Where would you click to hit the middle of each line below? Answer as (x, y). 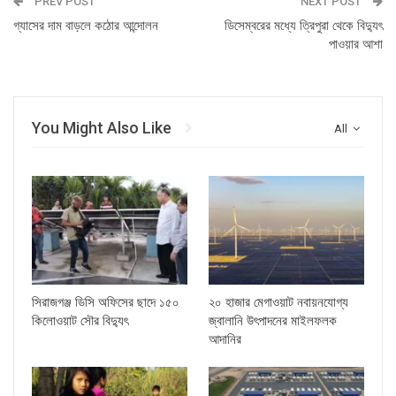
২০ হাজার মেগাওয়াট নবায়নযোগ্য (278, 302)
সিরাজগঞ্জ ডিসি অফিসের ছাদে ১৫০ (106, 302)
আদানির (225, 339)
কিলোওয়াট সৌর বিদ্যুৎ (80, 320)
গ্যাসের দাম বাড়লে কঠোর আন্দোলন (86, 26)
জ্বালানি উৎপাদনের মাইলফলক (273, 320)
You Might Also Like (102, 128)
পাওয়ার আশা (356, 44)
